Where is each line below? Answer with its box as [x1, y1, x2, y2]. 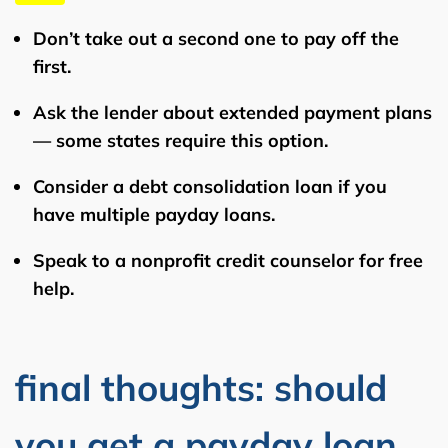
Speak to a [33, 248, 131, 272]
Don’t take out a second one [33, 26, 276, 50]
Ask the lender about [33, 100, 219, 124]
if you [333, 174, 387, 198]
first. [33, 54, 71, 78]
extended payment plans [219, 100, 432, 124]
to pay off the [276, 26, 399, 50]
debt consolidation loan [129, 174, 333, 198]
